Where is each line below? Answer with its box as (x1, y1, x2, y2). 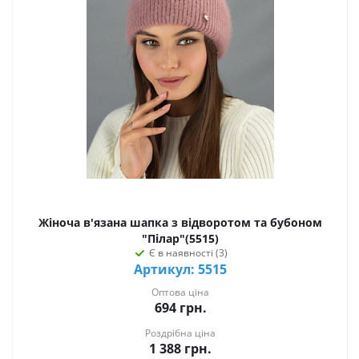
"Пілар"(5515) (142, 230, 219, 246)
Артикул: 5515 (134, 260, 227, 278)
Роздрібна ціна (145, 325, 216, 340)
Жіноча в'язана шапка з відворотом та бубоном (38, 214, 322, 230)
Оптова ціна (151, 284, 209, 299)
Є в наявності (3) (149, 245, 228, 260)
